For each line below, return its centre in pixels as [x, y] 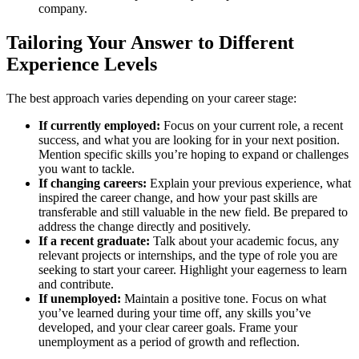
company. [63, 9]
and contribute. [76, 284]
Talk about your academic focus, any [244, 240]
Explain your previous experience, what [249, 183]
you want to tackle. [87, 168]
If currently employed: [99, 125]
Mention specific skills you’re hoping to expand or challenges [194, 154]
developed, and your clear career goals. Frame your [168, 327]
